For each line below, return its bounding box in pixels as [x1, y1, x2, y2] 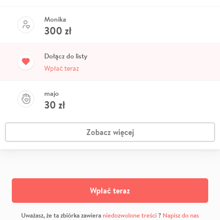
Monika [44, 14, 66, 24]
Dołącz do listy [44, 51, 87, 60]
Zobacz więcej [86, 126, 134, 137]
